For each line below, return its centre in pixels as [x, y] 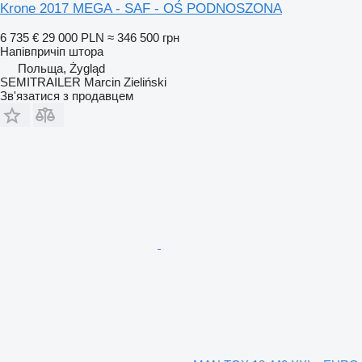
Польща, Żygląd [61, 68]
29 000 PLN [73, 37]
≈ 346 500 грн [143, 37]
